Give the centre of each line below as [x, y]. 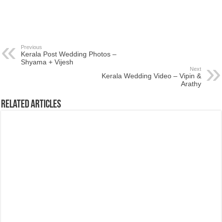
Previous [32, 47]
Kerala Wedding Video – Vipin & [151, 76]
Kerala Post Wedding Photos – [69, 54]
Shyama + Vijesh [47, 62]
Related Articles [31, 105]
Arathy [191, 84]
